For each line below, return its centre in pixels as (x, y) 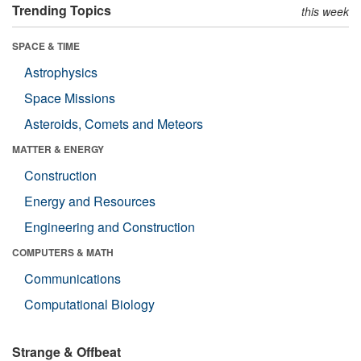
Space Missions (70, 98)
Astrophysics (61, 72)
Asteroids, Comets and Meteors (114, 123)
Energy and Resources (90, 201)
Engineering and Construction (110, 226)
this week (325, 11)
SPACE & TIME (46, 46)
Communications (73, 278)
